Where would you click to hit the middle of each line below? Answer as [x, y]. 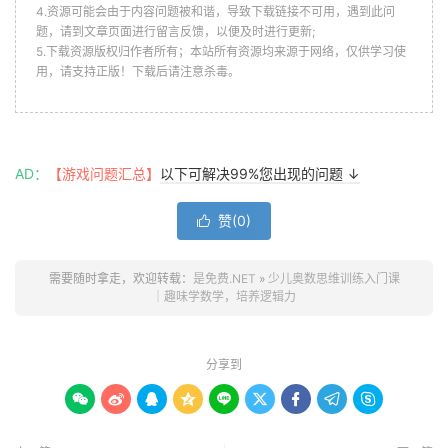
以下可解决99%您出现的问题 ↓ [260, 173]
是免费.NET [224, 278]
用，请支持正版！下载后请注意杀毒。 [138, 71]
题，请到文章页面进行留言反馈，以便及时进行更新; [175, 31]
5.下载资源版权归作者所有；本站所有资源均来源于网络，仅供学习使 [221, 51]
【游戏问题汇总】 [104, 173]
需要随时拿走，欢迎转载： [120, 278]
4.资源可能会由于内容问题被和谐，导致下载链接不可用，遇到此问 [215, 11]
